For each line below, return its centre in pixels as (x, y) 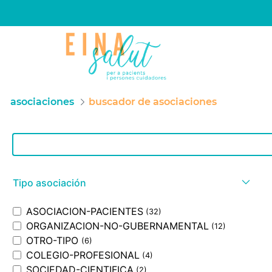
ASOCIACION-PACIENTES (85, 211)
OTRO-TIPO (53, 240)
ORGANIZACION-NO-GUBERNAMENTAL (117, 226)
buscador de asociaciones (153, 102)
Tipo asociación (49, 183)
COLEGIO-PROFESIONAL (83, 255)
